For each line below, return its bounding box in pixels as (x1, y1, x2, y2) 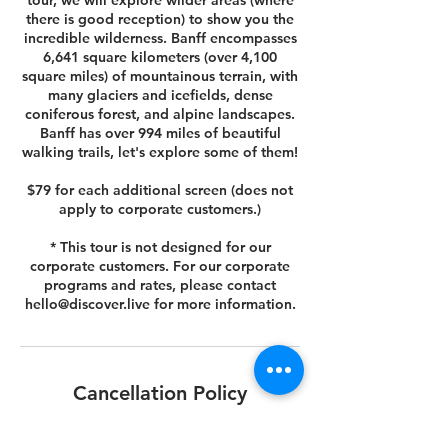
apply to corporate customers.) (59, 200, 261, 218)
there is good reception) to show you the (26, 10, 294, 28)
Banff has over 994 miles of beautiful (39, 124, 281, 142)
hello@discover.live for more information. (24, 295, 296, 313)
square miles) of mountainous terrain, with (22, 67, 298, 85)
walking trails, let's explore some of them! (22, 143, 298, 161)
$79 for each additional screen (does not (27, 181, 293, 199)
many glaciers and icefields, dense (47, 86, 273, 104)
